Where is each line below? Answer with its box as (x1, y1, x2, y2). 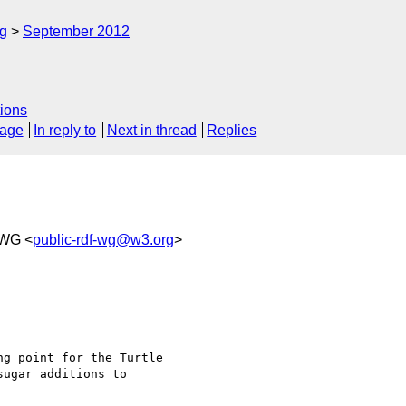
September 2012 (23, 24, 130, 39)
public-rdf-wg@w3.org (33, 231, 174, 247)
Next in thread (106, 122, 197, 139)
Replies (207, 122, 257, 139)
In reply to (34, 122, 97, 139)
